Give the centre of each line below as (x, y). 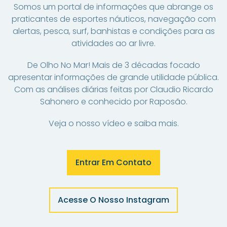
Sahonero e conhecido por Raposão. (113, 102)
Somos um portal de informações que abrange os (113, 7)
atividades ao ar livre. (113, 43)
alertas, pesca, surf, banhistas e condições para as (113, 31)
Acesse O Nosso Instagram (113, 200)
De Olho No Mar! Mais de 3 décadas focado (113, 65)
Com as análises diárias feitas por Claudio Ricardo (113, 90)
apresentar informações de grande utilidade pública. (113, 78)
